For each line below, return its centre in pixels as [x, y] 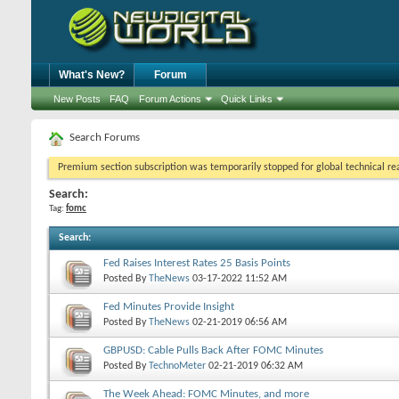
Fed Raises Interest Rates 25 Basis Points [197, 263]
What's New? [92, 75]
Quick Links [247, 99]
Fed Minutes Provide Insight [169, 307]
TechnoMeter [177, 366]
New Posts [77, 99]
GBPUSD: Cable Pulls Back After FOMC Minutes [213, 350]
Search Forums [105, 138]
